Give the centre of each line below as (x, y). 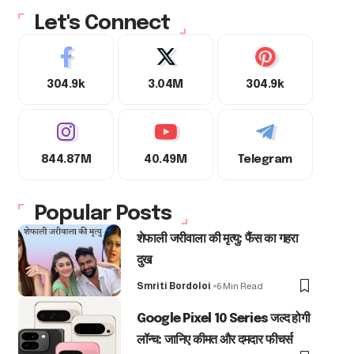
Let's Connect (102, 24)
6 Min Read (239, 286)
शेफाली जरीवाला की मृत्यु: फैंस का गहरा (217, 239)
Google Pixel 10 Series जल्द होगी (223, 318)
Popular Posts (102, 214)
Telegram (265, 160)
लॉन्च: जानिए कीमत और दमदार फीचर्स (215, 340)
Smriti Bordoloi (173, 286)
